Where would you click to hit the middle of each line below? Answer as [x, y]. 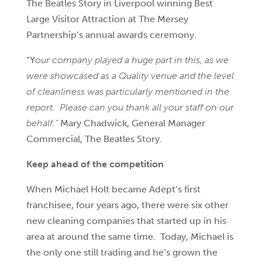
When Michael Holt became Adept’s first [113, 189]
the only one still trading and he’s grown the [122, 252]
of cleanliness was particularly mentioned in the [127, 92]
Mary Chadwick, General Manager [132, 123]
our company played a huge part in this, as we [132, 60]
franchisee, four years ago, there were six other [127, 205]
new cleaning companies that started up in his [126, 221]
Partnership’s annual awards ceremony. [111, 35]
